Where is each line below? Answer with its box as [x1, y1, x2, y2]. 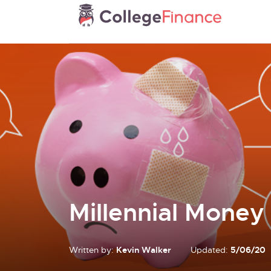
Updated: [191, 246, 230, 255]
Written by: [69, 246, 116, 255]
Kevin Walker [116, 246, 171, 255]
